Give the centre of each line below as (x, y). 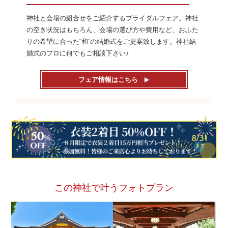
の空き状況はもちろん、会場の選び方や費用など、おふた (113, 30)
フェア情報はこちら (108, 80)
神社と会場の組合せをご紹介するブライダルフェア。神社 (113, 18)
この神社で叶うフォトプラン (114, 188)
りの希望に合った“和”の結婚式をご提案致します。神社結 (111, 42)
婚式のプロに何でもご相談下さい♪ (78, 53)
